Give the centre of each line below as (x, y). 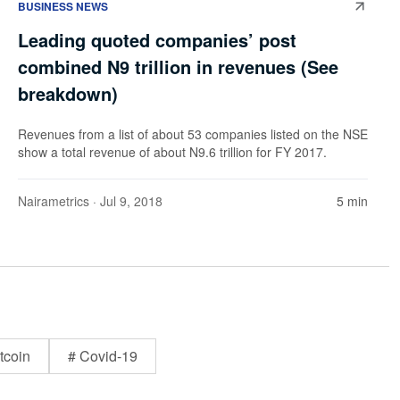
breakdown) (68, 94)
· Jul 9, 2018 (126, 201)
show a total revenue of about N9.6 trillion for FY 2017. (172, 152)
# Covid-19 (103, 356)
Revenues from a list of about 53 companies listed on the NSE (193, 134)
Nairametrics (54, 201)
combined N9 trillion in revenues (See (178, 67)
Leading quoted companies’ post (157, 40)
